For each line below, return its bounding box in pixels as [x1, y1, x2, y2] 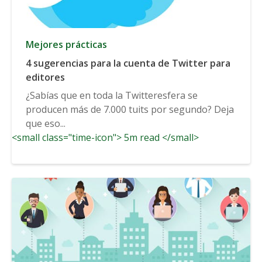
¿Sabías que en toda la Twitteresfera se [26, 88, 198, 102]
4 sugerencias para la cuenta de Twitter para [26, 56, 230, 70]
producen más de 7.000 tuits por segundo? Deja [26, 102, 234, 116]
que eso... [26, 116, 65, 130]
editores [26, 70, 65, 84]
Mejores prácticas [26, 37, 107, 51]
